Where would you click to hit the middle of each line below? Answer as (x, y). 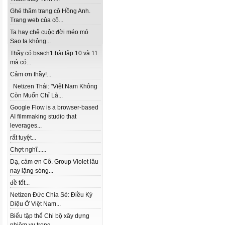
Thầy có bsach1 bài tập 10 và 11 (54, 53)
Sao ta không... (30, 41)
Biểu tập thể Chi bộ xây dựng (50, 216)
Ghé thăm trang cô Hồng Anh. (50, 11)
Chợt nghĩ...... (28, 150)
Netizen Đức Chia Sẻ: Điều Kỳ (51, 195)
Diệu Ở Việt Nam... (35, 204)
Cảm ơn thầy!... (31, 74)
